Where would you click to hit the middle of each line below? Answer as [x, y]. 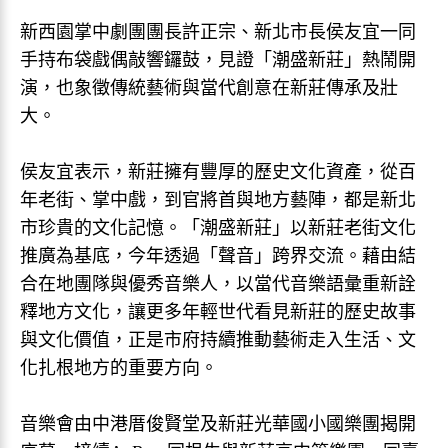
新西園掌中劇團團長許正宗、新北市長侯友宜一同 [218, 32]
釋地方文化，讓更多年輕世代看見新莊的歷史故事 [218, 312]
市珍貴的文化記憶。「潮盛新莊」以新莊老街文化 [218, 228]
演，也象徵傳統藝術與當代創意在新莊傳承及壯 [209, 88]
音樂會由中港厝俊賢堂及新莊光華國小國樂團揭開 [218, 424]
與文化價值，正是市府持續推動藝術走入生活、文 [218, 340]
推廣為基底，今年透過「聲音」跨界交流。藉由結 [218, 256]
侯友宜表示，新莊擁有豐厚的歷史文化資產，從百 [218, 172]
